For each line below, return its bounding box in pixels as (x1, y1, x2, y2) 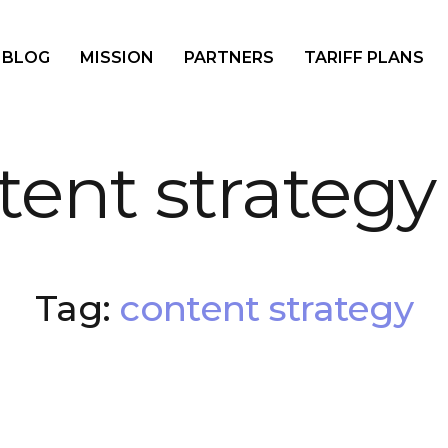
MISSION (80, 48, 154, 67)
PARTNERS (184, 48, 274, 67)
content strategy (119, 286, 413, 330)
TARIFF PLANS (304, 48, 424, 67)
